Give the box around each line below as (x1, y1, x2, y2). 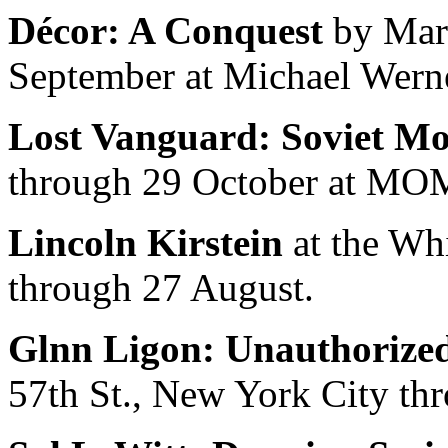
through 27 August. (8, 266, 314, 310)
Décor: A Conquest (8, 9, 323, 53)
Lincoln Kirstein (8, 221, 283, 265)
